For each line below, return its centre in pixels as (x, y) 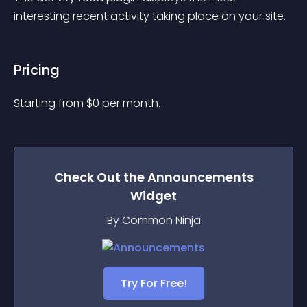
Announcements (200, 177)
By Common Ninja (153, 220)
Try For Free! (153, 283)
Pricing (37, 70)
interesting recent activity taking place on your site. (150, 16)
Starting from (50, 103)
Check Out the (100, 177)
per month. (131, 103)
